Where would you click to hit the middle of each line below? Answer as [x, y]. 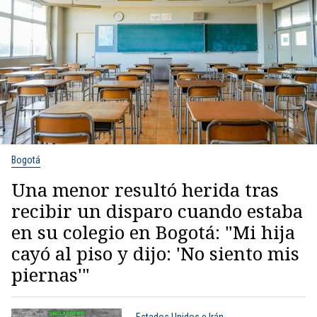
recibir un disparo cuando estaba [157, 211]
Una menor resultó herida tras [145, 189]
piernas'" [51, 274]
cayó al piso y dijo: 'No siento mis [155, 253]
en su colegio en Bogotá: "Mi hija [153, 232]
